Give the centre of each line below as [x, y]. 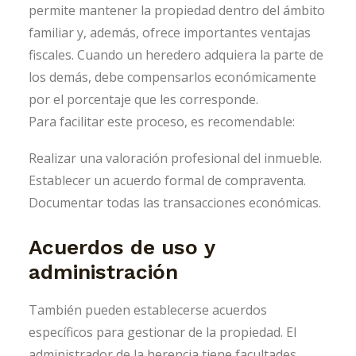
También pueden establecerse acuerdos [148, 310]
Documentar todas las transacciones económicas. [175, 203]
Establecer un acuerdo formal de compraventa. [167, 181]
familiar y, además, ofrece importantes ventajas [170, 33]
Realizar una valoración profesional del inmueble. [175, 159]
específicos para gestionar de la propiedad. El [163, 333]
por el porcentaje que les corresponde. [143, 100]
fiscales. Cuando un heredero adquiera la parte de [176, 55]
